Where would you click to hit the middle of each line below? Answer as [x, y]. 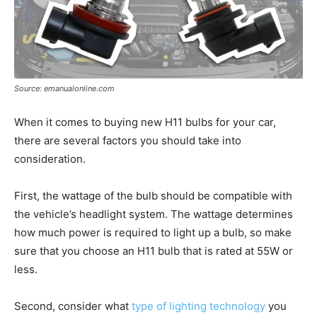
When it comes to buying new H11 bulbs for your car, [145, 122]
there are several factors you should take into [128, 140]
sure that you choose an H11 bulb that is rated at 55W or [154, 250]
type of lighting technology [198, 306]
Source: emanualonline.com [64, 88]
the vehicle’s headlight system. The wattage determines [154, 214]
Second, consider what [73, 306]
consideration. [50, 158]
